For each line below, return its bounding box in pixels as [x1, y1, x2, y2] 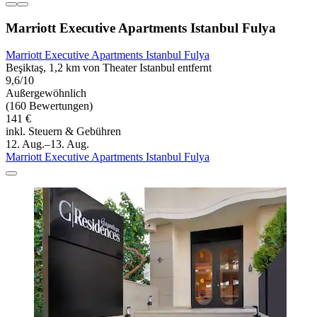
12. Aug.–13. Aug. [6, 138, 89, 151]
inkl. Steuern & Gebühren [6, 125, 121, 138]
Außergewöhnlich [6, 87, 86, 100]
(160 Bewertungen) [6, 100, 93, 113]
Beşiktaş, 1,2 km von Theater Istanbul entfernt [6, 62, 212, 74]
